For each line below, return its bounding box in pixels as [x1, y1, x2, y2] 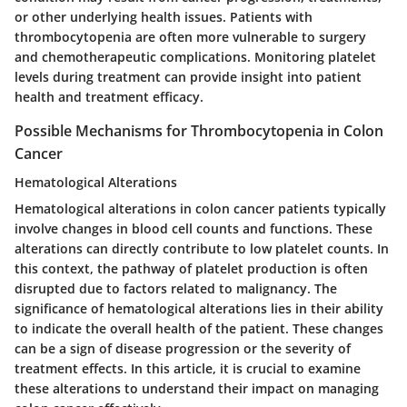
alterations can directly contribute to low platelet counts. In [15, 239, 389, 257]
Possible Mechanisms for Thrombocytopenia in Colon [15, 120, 383, 141]
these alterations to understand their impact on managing [15, 379, 379, 397]
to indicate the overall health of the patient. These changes [15, 319, 383, 337]
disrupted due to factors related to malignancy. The [15, 279, 337, 297]
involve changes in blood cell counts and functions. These [15, 219, 372, 237]
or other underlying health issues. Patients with [15, 7, 313, 25]
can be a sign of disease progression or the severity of [15, 339, 351, 357]
